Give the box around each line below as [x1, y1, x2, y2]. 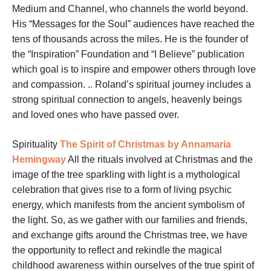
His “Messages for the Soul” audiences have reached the [12, 19, 255, 30]
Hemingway [12, 154, 66, 165]
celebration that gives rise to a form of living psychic [12, 184, 232, 195]
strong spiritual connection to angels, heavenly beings [12, 94, 242, 105]
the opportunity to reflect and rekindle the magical [12, 245, 222, 256]
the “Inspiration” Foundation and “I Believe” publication [12, 49, 244, 60]
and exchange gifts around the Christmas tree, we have [12, 230, 247, 241]
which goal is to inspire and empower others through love [12, 64, 256, 75]
